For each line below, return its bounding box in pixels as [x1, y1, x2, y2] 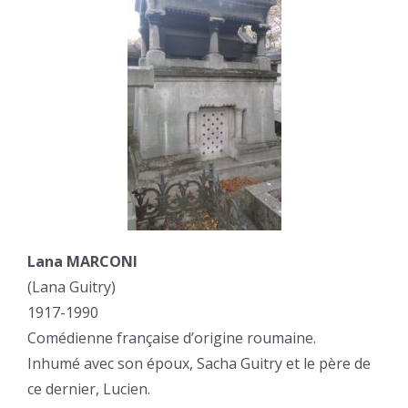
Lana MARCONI [27, 251, 138, 272]
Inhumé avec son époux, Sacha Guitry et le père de [27, 353, 371, 374]
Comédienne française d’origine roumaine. [27, 328, 316, 349]
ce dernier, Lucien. [27, 379, 150, 400]
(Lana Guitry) [27, 277, 116, 298]
